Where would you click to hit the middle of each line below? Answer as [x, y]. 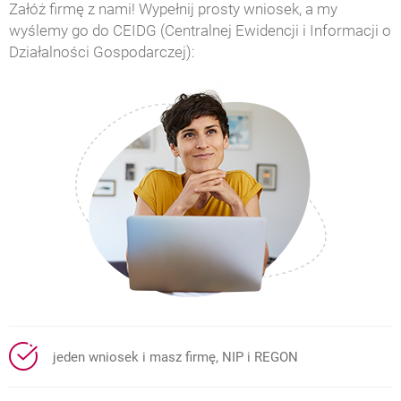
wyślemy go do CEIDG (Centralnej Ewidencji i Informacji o [200, 30]
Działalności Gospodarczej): [102, 52]
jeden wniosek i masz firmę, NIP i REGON [175, 357]
